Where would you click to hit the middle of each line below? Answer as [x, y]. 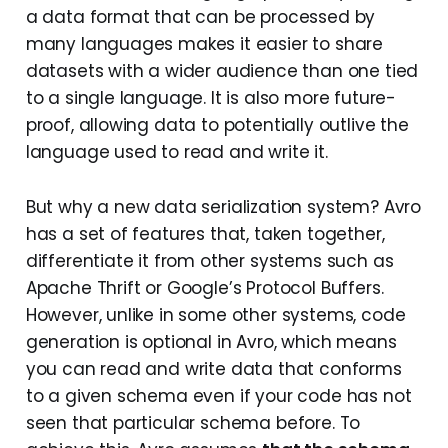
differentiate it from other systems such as [209, 261]
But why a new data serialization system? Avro [223, 207]
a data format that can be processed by [200, 17]
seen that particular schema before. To [193, 423]
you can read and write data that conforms [213, 369]
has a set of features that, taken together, [205, 234]
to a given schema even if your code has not [218, 396]
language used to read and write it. [176, 152]
